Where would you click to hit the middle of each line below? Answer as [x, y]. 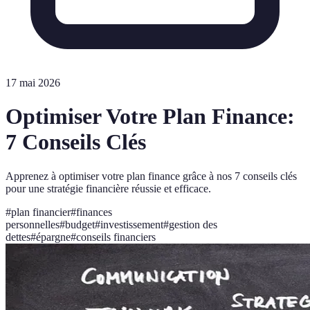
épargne [53, 237]
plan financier [41, 212]
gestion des [193, 224]
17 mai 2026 [33, 83]
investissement [132, 224]
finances [94, 212]
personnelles [33, 224]
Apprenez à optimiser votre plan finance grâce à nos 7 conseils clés [151, 176]
